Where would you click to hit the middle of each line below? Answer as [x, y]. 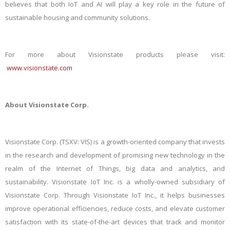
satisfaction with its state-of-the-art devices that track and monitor [115, 222]
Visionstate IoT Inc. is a [93, 182]
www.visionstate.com [40, 68]
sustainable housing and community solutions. [78, 17]
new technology [180, 155]
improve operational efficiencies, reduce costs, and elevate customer [115, 208]
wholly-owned [156, 182]
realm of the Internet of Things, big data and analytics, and [115, 168]
